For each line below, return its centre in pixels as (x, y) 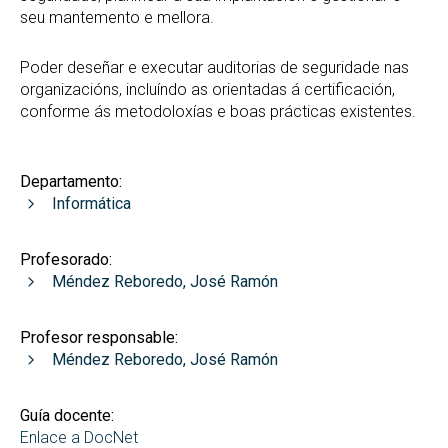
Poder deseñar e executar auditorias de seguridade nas (214, 67)
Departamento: (71, 181)
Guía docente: (67, 415)
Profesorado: (66, 259)
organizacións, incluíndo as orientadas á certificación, (207, 89)
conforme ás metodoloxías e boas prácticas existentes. (218, 111)
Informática (91, 203)
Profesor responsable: (99, 337)
